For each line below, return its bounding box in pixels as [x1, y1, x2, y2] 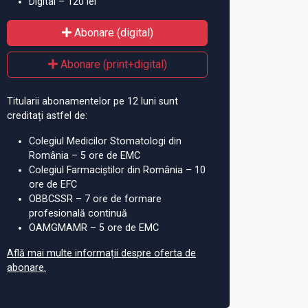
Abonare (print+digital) [57, 57, 167, 71]
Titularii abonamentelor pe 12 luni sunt [7, 95, 178, 107]
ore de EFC [29, 178, 77, 190]
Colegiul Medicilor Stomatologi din [29, 135, 181, 147]
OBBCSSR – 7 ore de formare [29, 192, 162, 205]
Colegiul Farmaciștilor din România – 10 [29, 164, 206, 176]
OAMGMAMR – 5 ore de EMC [29, 221, 159, 234]
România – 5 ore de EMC [29, 149, 140, 162]
